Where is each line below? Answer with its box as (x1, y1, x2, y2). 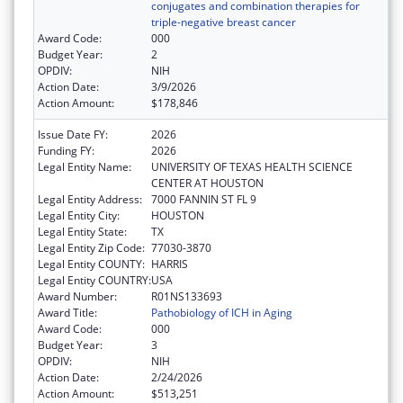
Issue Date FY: (38, 127, 108, 143)
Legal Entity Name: (38, 159, 131, 175)
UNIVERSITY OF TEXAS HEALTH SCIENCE (151, 159, 353, 175)
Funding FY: (38, 143, 94, 159)
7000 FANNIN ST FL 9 (151, 192, 256, 208)
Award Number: (38, 289, 117, 305)
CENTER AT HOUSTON (151, 175, 264, 192)
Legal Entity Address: (38, 192, 142, 208)
